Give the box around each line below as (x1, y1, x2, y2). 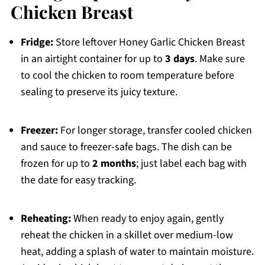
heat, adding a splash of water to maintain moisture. (20, 244, 254, 260)
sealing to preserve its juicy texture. (20, 85, 177, 100)
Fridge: (20, 35, 53, 50)
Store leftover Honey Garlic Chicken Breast (53, 35, 245, 50)
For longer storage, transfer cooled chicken (57, 123, 252, 138)
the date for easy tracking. (20, 173, 136, 188)
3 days (164, 51, 195, 67)
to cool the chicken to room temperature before (20, 68, 234, 83)
